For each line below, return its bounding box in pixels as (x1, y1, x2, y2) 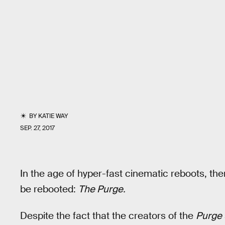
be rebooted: (20, 183, 78, 195)
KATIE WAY (38, 112, 68, 120)
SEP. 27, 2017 (20, 124, 55, 132)
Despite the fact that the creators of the (20, 209, 196, 222)
